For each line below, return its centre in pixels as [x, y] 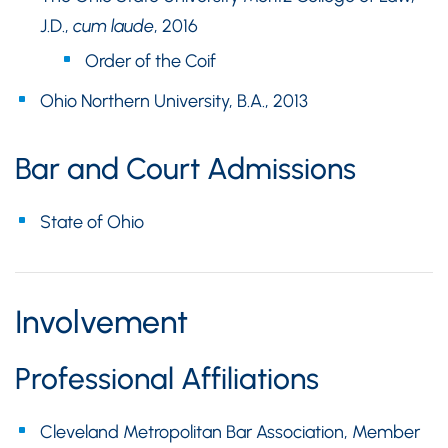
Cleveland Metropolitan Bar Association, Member [230, 432]
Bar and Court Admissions [185, 169]
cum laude [111, 26]
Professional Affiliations [167, 379]
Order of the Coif [150, 61]
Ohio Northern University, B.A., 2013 [174, 101]
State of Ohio [92, 222]
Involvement [101, 322]
